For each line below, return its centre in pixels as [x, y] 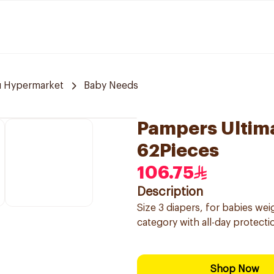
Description [170, 192]
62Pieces [178, 150]
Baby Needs [111, 86]
